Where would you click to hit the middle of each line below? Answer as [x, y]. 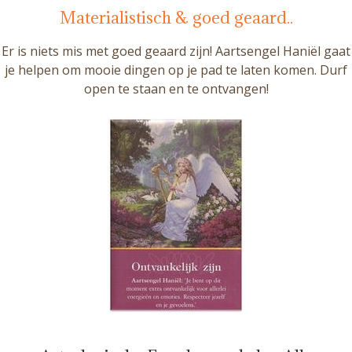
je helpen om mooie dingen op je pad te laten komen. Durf [176, 70]
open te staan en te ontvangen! [176, 88]
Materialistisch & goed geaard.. [176, 17]
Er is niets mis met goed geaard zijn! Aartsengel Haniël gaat [176, 51]
